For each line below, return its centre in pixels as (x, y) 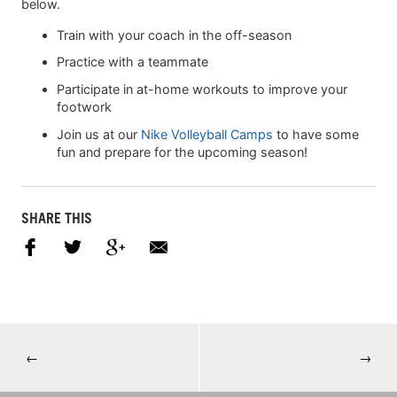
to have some (316, 134)
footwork (84, 107)
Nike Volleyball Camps (207, 134)
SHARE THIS (57, 218)
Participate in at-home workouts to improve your (202, 90)
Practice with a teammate (132, 62)
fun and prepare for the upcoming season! (182, 152)
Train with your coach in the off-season (174, 35)
